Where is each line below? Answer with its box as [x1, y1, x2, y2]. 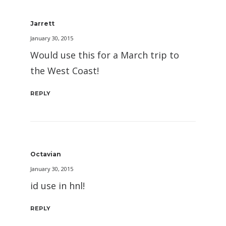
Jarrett [30, 20, 54, 27]
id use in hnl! [30, 180, 85, 192]
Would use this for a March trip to [30, 49, 179, 61]
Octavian [30, 150, 61, 158]
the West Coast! [30, 65, 99, 77]
